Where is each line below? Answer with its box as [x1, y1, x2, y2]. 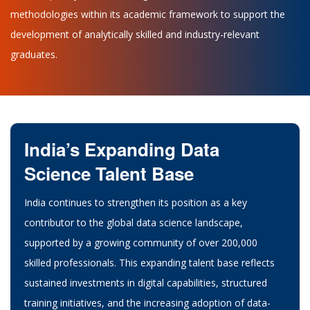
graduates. [10, 47, 57, 61]
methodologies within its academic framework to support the [10, 7, 285, 21]
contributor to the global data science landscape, [24, 215, 243, 229]
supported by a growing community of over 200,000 [24, 235, 257, 249]
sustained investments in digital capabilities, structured [24, 275, 267, 289]
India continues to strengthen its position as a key [24, 195, 247, 209]
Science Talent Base [24, 160, 194, 186]
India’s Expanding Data [24, 136, 219, 162]
